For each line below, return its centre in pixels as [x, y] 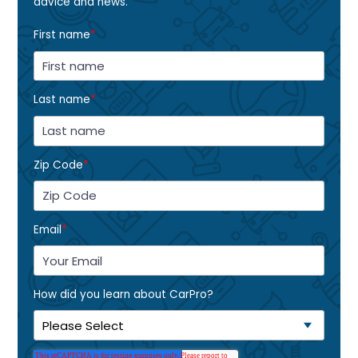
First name [62, 35]
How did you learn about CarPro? [124, 294]
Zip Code [59, 165]
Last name [62, 100]
